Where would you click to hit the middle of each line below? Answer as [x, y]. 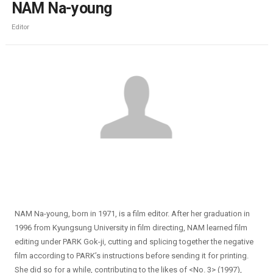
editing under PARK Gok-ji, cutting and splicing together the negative [134, 241]
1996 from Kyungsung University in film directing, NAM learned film [131, 227]
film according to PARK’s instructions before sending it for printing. [131, 255]
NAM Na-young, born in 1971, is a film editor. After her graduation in [132, 213]
